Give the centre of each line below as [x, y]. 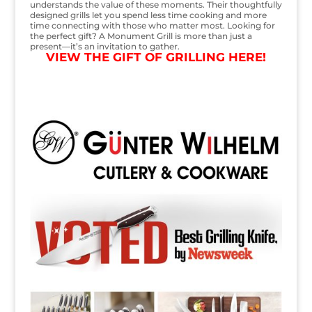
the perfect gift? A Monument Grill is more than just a [141, 36]
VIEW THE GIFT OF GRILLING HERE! [156, 57]
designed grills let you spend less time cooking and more [148, 15]
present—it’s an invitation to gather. [104, 46]
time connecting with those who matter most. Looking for [152, 25]
